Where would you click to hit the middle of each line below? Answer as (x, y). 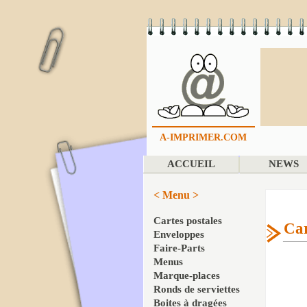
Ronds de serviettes (197, 289)
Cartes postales (188, 221)
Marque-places (187, 275)
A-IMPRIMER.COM (203, 137)
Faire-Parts (179, 248)
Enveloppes (179, 234)
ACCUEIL (191, 164)
